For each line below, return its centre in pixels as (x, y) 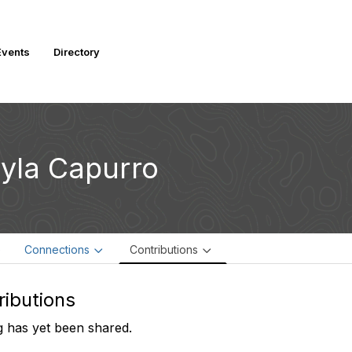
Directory (76, 51)
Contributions (164, 249)
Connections (57, 249)
